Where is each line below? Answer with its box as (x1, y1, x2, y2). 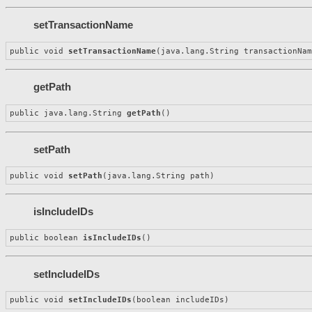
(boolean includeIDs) (132, 295, 230, 305)
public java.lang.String (10, 109, 127, 118)
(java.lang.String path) (102, 171, 215, 180)
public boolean (10, 233, 84, 242)
